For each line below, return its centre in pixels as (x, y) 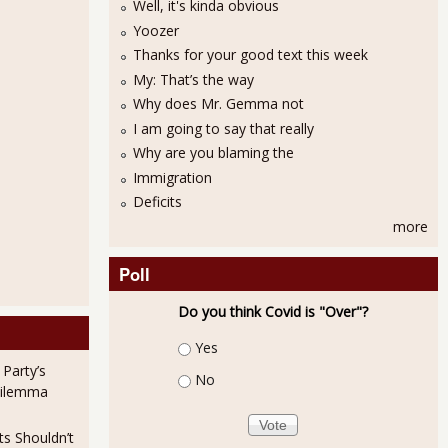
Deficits (157, 202)
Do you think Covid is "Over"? (273, 311)
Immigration (172, 177)
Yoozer (155, 30)
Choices (204, 346)
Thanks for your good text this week (250, 55)
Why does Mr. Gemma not (218, 104)
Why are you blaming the (213, 153)
